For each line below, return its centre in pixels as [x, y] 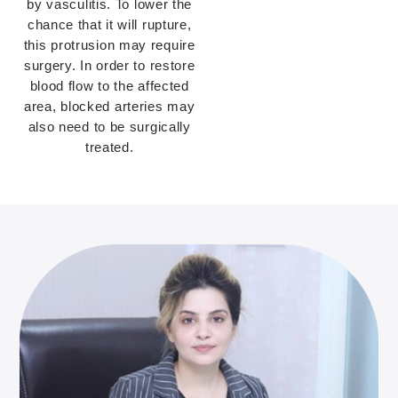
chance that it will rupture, [109, 25]
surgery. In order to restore [109, 66]
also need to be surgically [109, 127]
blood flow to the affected [109, 86]
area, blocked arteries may [110, 107]
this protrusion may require [109, 45]
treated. [109, 147]
